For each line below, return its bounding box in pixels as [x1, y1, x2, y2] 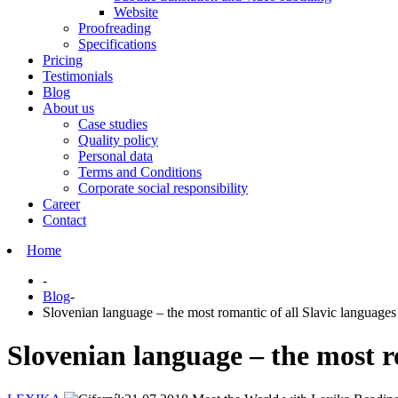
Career [43, 196, 80, 211]
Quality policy [78, 132, 158, 147]
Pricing [43, 52, 83, 68]
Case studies [78, 116, 147, 131]
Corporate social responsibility [78, 180, 248, 195]
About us [43, 100, 94, 115]
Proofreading [78, 20, 151, 36]
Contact [43, 212, 86, 227]
